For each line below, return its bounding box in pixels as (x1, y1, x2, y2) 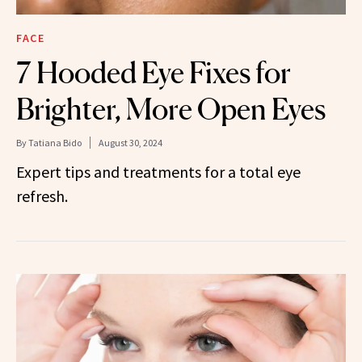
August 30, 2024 (99, 136, 162, 149)
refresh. (16, 185, 68, 206)
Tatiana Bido (28, 136, 82, 149)
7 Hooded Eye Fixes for (16, 54, 291, 90)
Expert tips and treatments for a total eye (16, 161, 301, 182)
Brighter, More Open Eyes (16, 90, 326, 127)
